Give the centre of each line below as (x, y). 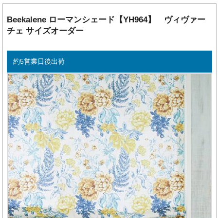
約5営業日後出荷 (39, 62)
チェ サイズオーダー (45, 31)
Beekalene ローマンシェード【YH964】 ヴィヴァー (106, 20)
